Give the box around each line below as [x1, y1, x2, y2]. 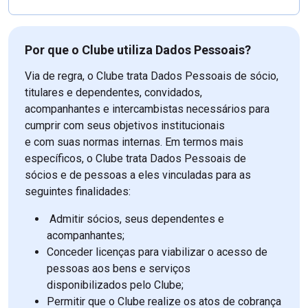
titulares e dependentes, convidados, [25, 86, 202, 100]
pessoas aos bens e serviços [47, 262, 190, 276]
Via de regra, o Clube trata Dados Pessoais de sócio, [25, 69, 278, 83]
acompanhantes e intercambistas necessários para [25, 102, 269, 116]
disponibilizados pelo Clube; [47, 278, 184, 292]
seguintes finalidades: [25, 185, 131, 199]
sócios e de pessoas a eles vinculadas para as [25, 168, 251, 182]
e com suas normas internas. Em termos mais [25, 135, 243, 149]
